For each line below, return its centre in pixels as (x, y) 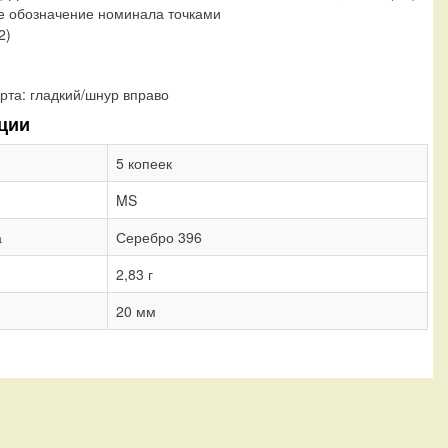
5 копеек (144, 162)
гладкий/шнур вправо (99, 93)
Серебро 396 (159, 236)
